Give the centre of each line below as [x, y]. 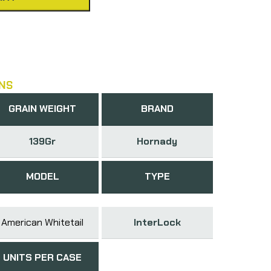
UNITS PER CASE [43, 257]
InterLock [157, 222]
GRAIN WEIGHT [43, 108]
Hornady [157, 141]
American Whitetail [43, 222]
